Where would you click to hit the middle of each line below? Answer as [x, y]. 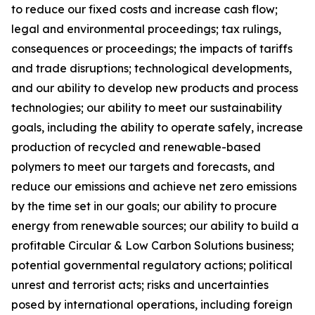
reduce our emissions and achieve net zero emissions [154, 186]
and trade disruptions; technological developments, [152, 68]
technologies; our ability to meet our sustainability [147, 108]
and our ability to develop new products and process [155, 88]
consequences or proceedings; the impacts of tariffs [152, 49]
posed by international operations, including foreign [152, 304]
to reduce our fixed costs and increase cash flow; [144, 9]
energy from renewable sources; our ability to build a [155, 226]
